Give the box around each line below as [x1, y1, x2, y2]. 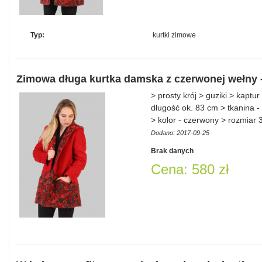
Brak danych [151, 147, 194, 155]
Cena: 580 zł [151, 161, 229, 177]
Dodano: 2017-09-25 [151, 129, 209, 136]
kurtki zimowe [153, 31, 196, 39]
